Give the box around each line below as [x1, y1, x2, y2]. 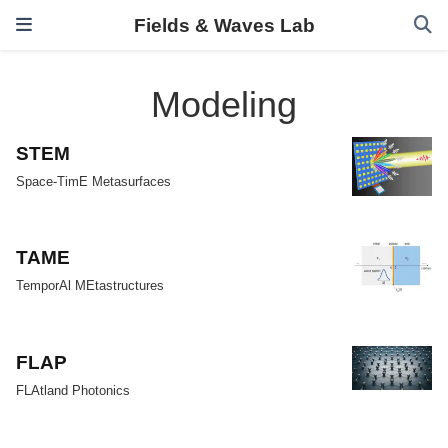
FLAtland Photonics [16, 382, 131, 398]
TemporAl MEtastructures [16, 278, 165, 294]
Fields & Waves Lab [133, 14, 315, 36]
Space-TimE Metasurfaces [16, 174, 172, 189]
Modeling [151, 84, 297, 126]
